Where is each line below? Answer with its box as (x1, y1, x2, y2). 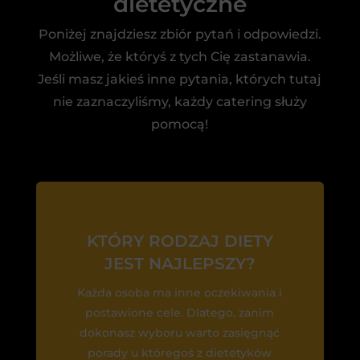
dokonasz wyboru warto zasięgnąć (80, 325, 280, 340)
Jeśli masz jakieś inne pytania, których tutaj (38, 71, 322, 87)
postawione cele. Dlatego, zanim (85, 305, 275, 320)
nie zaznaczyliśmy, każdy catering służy (52, 93, 307, 109)
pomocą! (151, 116, 209, 132)
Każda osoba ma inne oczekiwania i (77, 284, 283, 300)
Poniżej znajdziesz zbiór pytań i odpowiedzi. (38, 26, 321, 42)
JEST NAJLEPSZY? (104, 253, 256, 273)
